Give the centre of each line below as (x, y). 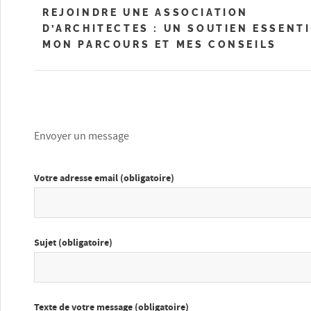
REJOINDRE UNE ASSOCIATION (146, 12)
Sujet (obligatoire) (73, 243)
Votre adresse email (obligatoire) (104, 178)
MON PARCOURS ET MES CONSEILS (160, 44)
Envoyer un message (82, 136)
